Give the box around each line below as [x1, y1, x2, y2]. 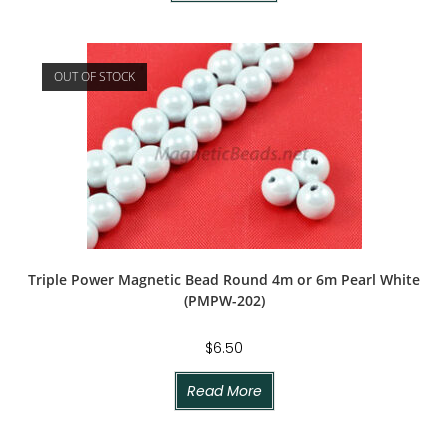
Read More [186, 380, 262, 401]
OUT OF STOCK [54, 67, 136, 85]
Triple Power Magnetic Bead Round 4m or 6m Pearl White [28, 269, 420, 289]
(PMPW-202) [183, 290, 265, 310]
